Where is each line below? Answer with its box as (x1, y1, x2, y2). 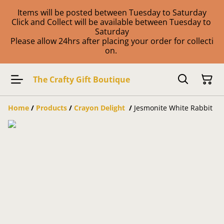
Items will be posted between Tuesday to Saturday (17, 7, 206, 18)
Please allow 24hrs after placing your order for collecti (10, 35, 213, 46)
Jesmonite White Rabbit (134, 103, 212, 112)
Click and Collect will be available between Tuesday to (11, 16, 213, 27)
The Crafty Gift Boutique (33, 73, 130, 85)
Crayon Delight (74, 103, 127, 112)
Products (36, 103, 67, 112)
